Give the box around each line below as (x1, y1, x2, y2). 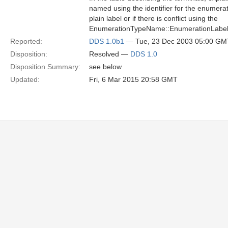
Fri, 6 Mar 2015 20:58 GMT (89, 75, 178, 83)
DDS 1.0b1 (89, 37, 124, 45)
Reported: (10, 37, 42, 45)
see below (89, 63, 122, 71)
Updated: (10, 75, 40, 83)
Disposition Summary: (10, 63, 80, 71)
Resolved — (89, 50, 130, 58)
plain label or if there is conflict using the (89, 14, 218, 22)
